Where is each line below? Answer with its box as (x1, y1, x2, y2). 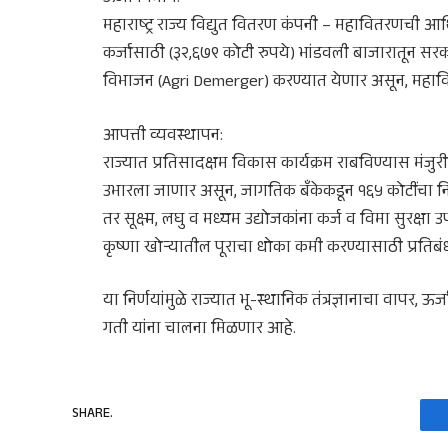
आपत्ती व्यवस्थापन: (103, 122, 223, 151)
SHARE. (72, 403, 113, 426)
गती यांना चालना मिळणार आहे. (103, 316, 296, 345)
